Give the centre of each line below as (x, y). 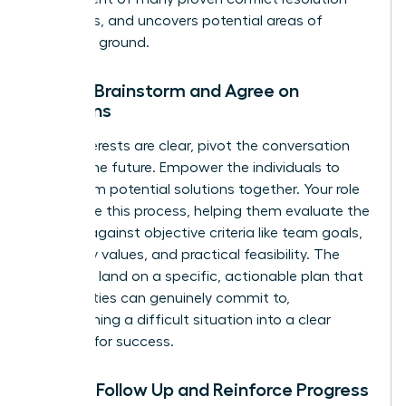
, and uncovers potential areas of (212, 20)
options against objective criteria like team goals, (198, 232)
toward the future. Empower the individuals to (187, 167)
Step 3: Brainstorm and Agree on (166, 90)
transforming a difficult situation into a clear (182, 319)
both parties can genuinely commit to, (162, 298)
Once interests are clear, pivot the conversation (192, 145)
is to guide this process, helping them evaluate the (202, 211)
